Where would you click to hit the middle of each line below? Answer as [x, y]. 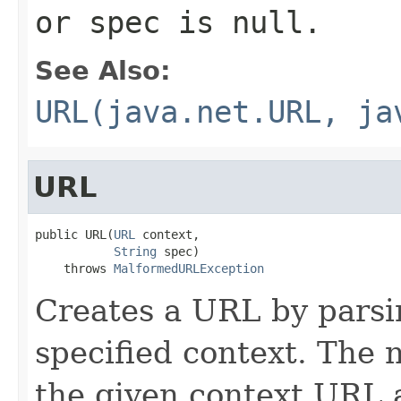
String [135, 251]
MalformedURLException [189, 268]
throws [74, 268]
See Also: [103, 70]
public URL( [74, 234]
